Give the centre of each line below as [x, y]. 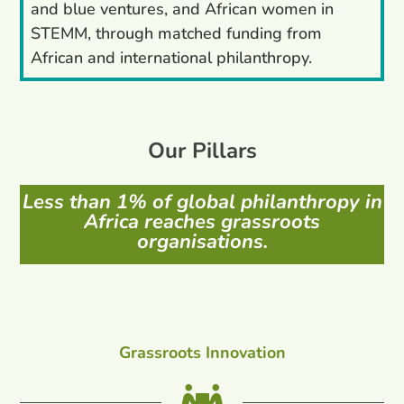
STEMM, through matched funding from [177, 33]
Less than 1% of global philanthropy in [202, 202]
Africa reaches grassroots [202, 222]
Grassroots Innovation [202, 353]
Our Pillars [202, 150]
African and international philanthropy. [172, 57]
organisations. [202, 242]
